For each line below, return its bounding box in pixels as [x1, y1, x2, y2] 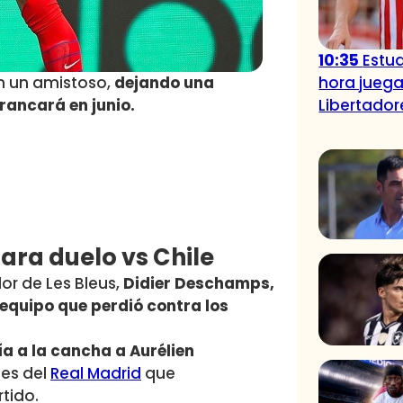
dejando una [114, 72, 214, 94]
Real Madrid [50, 363, 141, 385]
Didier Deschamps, [123, 273, 274, 295]
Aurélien [130, 340, 194, 363]
